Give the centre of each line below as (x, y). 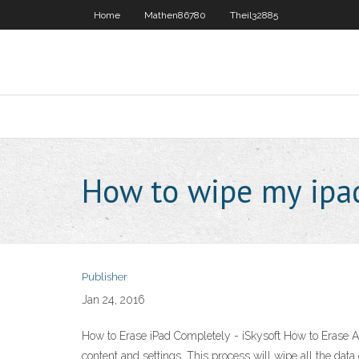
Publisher (105, 277)
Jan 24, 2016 (113, 300)
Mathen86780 (175, 15)
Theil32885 (254, 15)
